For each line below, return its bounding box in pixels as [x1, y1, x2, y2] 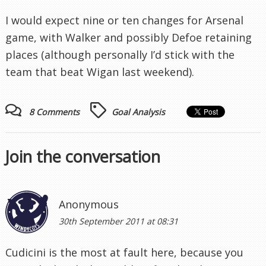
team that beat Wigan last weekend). [5, 64, 194, 79]
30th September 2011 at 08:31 [59, 215, 178, 227]
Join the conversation [5, 145, 160, 167]
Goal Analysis [112, 106, 165, 118]
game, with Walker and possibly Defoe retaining [5, 30, 252, 45]
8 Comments [29, 106, 80, 118]
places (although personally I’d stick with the [5, 47, 235, 62]
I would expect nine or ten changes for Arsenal [5, 12, 243, 27]
